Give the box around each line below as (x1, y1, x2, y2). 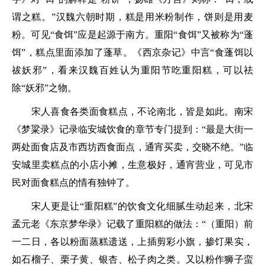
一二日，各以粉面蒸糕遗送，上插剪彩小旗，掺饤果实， (12, 237, 253, 247)
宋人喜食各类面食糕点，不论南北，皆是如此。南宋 (12, 106, 253, 117)
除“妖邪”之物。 (12, 83, 77, 93)
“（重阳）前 (201, 219, 254, 229)
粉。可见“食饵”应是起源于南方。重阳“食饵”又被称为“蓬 (12, 30, 253, 40)
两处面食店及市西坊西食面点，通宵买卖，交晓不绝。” (12, 142, 244, 152)
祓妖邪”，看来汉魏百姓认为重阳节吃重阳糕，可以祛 (12, 65, 253, 75)
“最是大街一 (201, 124, 254, 134)
